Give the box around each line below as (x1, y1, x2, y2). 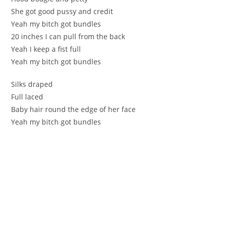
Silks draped (11, 79, 53, 89)
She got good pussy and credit (11, 6, 114, 16)
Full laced (11, 91, 44, 101)
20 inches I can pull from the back (11, 31, 126, 41)
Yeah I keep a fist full (11, 44, 81, 54)
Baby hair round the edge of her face (11, 104, 136, 114)
